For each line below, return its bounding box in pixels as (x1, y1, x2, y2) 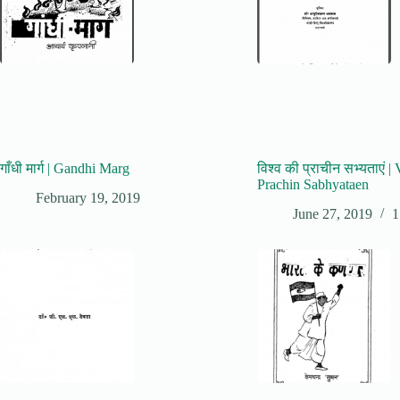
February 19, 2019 (36, 190, 140, 206)
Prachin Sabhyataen (257, 177, 370, 193)
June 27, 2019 (293, 206, 373, 222)
